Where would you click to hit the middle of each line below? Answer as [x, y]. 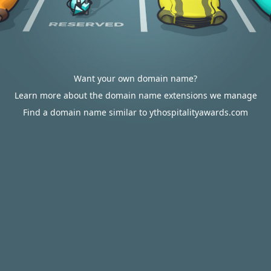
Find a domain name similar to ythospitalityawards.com [135, 112]
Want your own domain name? [135, 78]
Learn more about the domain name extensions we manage [135, 95]
